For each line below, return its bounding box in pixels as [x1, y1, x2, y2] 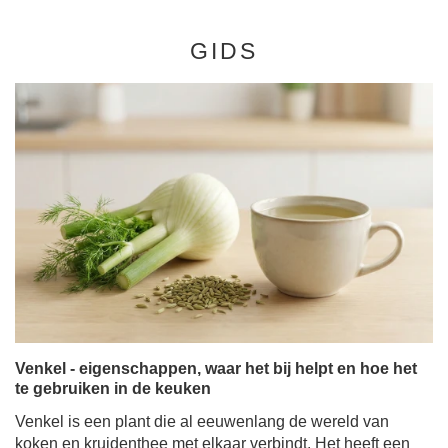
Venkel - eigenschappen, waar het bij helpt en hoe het [15, 360, 417, 377]
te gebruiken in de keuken [15, 380, 211, 397]
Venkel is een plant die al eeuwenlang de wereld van [15, 413, 389, 430]
